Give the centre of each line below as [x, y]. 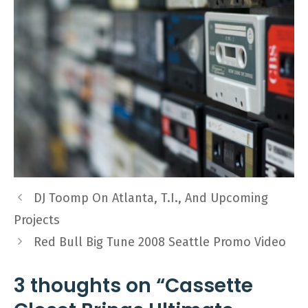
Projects [37, 220]
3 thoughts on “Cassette [133, 285]
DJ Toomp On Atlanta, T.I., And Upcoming [151, 198]
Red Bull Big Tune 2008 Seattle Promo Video [159, 242]
